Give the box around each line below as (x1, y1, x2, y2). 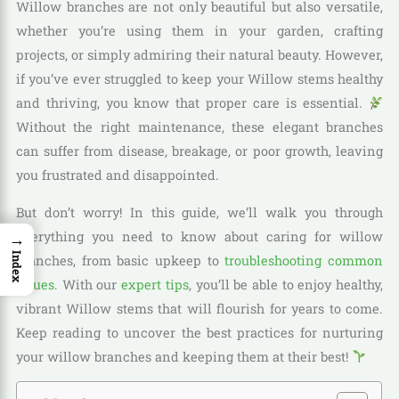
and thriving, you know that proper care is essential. (15, 94, 369, 112)
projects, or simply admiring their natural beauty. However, (15, 46, 384, 64)
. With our (53, 275, 122, 293)
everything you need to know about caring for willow (15, 227, 384, 245)
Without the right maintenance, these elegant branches (15, 118, 384, 136)
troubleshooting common (224, 251, 384, 269)
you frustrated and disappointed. (15, 167, 219, 184)
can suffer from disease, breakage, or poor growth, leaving (15, 142, 384, 160)
